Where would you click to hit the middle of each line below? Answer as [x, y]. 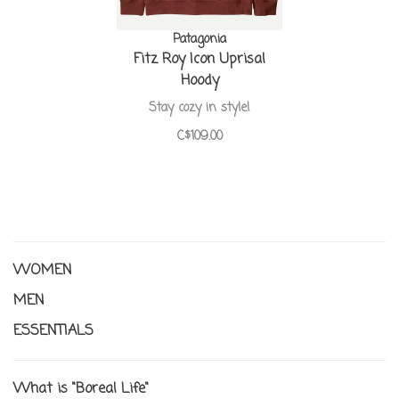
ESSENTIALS [53, 331]
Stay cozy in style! [199, 108]
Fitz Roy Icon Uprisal [199, 59]
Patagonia [199, 39]
